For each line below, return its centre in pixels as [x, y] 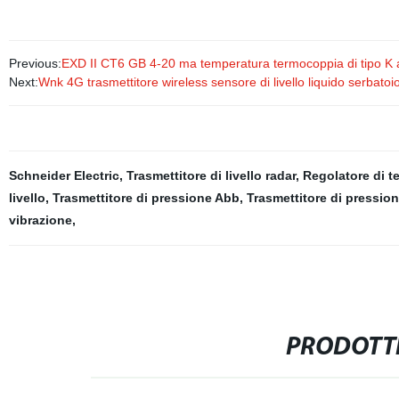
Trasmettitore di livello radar [211, 175]
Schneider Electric [64, 175]
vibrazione [40, 220]
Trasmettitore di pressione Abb [146, 198]
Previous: [35, 63]
